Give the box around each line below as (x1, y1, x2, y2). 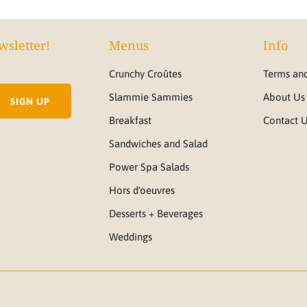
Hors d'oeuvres (109, 184, 175, 196)
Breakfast (109, 114, 151, 126)
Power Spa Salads (109, 161, 189, 173)
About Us (263, 91, 305, 103)
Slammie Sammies (109, 91, 193, 103)
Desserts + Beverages (109, 208, 203, 219)
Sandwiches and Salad (109, 138, 208, 149)
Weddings (109, 231, 152, 243)
